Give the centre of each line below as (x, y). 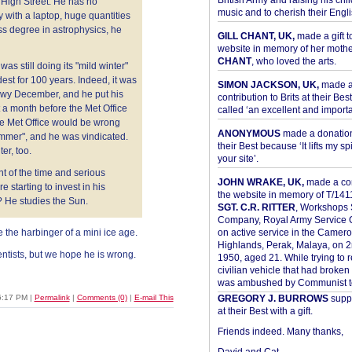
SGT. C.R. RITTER (256, 207)
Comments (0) (102, 297)
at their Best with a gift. (265, 311)
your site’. (238, 159)
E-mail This (154, 297)
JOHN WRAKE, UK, (260, 182)
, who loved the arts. (293, 61)
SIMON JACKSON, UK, (268, 85)
